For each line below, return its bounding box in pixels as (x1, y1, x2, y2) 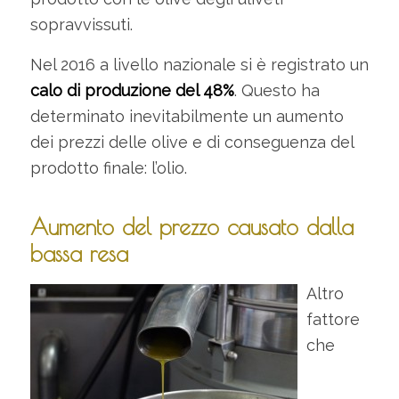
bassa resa (29, 240, 128, 267)
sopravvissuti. (29, 15, 133, 35)
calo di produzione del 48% (29, 80, 234, 100)
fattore (305, 310, 360, 330)
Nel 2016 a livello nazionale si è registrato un (29, 54, 369, 74)
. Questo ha (233, 80, 320, 100)
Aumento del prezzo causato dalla (29, 214, 354, 240)
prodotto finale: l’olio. (29, 158, 187, 177)
